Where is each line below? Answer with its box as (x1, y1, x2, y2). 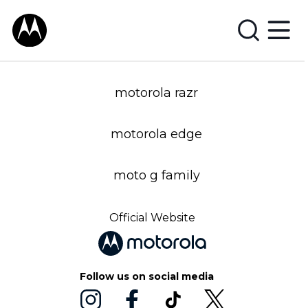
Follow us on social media (80, 270, 214, 283)
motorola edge (111, 126, 202, 142)
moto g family (113, 168, 200, 183)
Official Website (109, 211, 195, 225)
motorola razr (115, 85, 198, 100)
